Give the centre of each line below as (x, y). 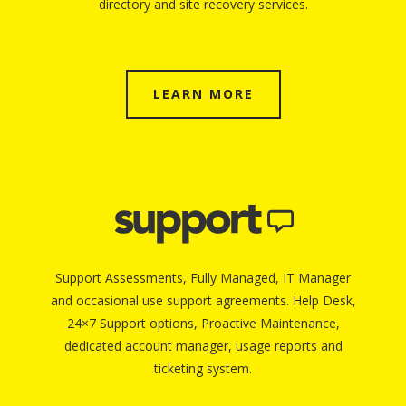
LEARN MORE (203, 94)
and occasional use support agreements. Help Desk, (203, 300)
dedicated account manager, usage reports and (203, 345)
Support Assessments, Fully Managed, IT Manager (203, 277)
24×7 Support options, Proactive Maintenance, (203, 323)
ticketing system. (203, 368)
